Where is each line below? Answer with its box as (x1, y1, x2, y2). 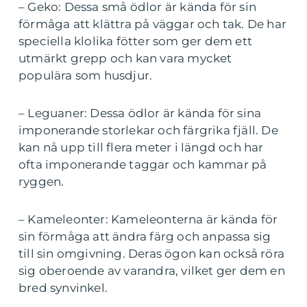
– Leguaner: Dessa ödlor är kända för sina (19, 106, 262, 120)
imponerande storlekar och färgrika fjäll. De (19, 123, 278, 137)
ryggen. (19, 175, 64, 188)
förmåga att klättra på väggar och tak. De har (19, 17, 287, 31)
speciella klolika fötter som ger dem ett (19, 34, 253, 48)
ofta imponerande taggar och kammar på (19, 158, 267, 171)
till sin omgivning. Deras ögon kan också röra (19, 247, 285, 260)
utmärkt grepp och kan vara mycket (19, 51, 232, 65)
